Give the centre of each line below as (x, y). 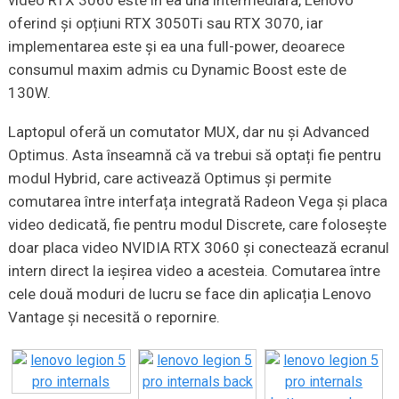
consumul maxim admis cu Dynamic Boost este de (177, 69)
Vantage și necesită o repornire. (114, 317)
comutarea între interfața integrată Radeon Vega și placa (197, 201)
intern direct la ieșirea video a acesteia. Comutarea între (194, 270)
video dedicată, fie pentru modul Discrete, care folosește (197, 224)
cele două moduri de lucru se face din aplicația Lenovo (189, 293)
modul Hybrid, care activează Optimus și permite (169, 178)
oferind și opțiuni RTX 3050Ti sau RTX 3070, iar (165, 23)
